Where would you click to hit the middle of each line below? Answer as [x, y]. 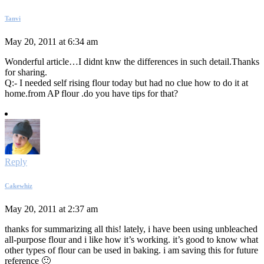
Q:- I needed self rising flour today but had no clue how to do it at [126, 83]
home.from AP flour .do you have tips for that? [91, 94]
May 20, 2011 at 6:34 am [51, 42]
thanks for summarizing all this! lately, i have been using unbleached [131, 229]
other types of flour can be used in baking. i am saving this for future [131, 250]
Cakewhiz [19, 186]
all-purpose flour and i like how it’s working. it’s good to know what [131, 240]
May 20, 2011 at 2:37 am [51, 209]
